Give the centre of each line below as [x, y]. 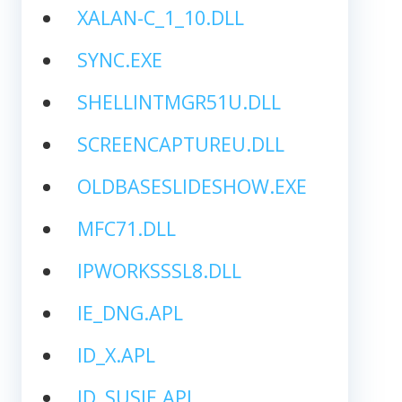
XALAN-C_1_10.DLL [160, 17]
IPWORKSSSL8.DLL [159, 270]
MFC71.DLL [126, 228]
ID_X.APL [116, 354]
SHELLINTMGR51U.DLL [179, 101]
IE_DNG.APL [130, 312]
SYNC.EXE [119, 59]
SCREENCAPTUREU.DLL [180, 144]
